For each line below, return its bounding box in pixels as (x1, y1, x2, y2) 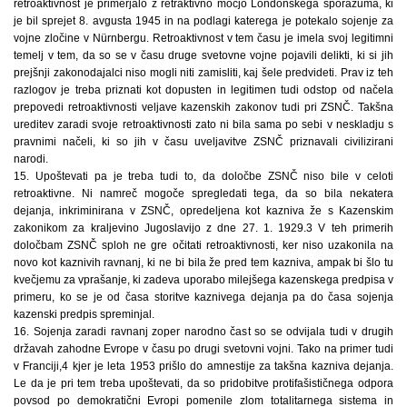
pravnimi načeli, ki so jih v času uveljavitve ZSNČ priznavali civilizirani (14, 135, 393, 149)
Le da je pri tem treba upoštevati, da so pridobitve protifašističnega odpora (14, 377, 393, 391)
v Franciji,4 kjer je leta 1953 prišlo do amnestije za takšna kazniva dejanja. (14, 360, 393, 373)
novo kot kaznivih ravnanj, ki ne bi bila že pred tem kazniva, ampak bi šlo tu (14, 256, 393, 270)
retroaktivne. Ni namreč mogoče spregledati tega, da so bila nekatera (14, 187, 393, 201)
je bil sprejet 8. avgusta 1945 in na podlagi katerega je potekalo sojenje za (14, 15, 393, 28)
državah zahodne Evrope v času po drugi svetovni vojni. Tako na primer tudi (14, 342, 393, 356)
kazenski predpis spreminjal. (14, 308, 154, 322)
